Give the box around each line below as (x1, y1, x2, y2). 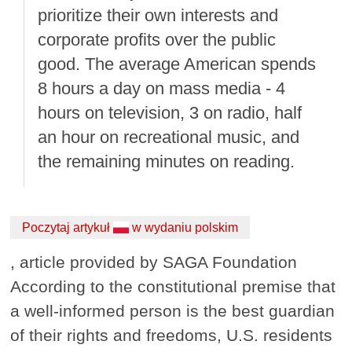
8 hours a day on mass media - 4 (38, 78, 286, 98)
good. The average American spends (38, 53, 317, 74)
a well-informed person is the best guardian (10, 302, 335, 321)
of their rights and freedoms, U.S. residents (10, 326, 333, 345)
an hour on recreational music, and (38, 126, 300, 147)
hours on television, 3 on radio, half (38, 102, 302, 123)
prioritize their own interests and (38, 5, 279, 25)
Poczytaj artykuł (22, 220, 114, 234)
